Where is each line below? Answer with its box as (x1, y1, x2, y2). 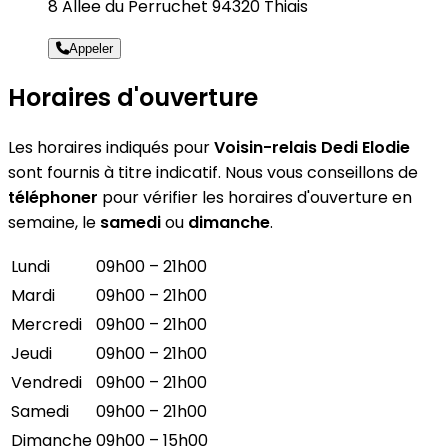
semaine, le (8, 210, 100, 234)
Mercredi (11, 312, 82, 336)
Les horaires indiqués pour (8, 135, 214, 159)
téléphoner (8, 185, 98, 209)
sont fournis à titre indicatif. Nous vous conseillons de (8, 160, 418, 184)
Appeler (69, 40, 113, 56)
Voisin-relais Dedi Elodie (214, 135, 410, 159)
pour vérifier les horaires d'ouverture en (98, 185, 412, 209)
